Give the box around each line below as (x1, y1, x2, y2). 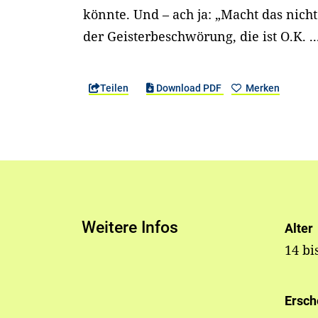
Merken (243, 82, 280, 94)
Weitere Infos (82, 218, 179, 238)
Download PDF (153, 82, 224, 94)
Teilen (100, 82, 129, 94)
